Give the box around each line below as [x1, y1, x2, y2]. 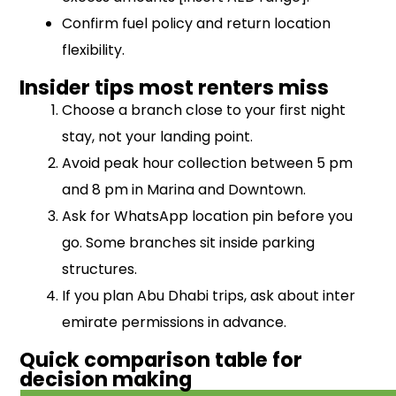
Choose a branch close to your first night [62, 100, 346, 121]
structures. [62, 259, 138, 280]
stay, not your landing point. [62, 126, 254, 148]
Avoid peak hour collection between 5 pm [62, 153, 354, 174]
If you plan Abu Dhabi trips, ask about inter [62, 286, 356, 307]
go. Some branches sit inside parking [62, 232, 316, 254]
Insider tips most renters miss [19, 73, 330, 103]
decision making [19, 365, 193, 394]
